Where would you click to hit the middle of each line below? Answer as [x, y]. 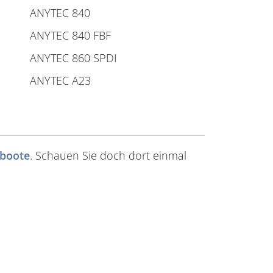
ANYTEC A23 [60, 80]
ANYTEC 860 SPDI [73, 58]
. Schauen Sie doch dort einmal [108, 155]
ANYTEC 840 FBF [70, 35]
